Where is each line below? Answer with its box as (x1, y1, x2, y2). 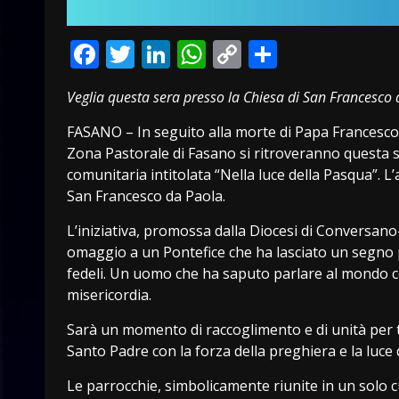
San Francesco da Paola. (67, 185, 225, 206)
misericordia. (67, 284, 151, 305)
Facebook (99, 34, 224, 73)
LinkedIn (170, 34, 285, 73)
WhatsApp (206, 34, 343, 73)
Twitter (134, 34, 230, 73)
